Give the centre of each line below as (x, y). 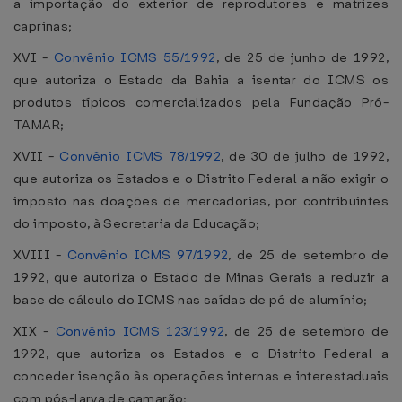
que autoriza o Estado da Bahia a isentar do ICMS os (201, 80)
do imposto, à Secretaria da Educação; (137, 223)
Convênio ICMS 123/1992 (140, 331)
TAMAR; (39, 125)
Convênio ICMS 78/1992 (140, 156)
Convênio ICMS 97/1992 (148, 255)
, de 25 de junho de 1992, (302, 57)
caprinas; (43, 26)
